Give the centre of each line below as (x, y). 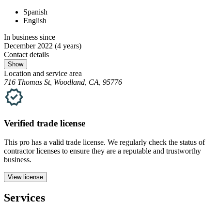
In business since (30, 37)
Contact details (26, 55)
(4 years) (68, 46)
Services (24, 198)
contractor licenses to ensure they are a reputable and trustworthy (102, 151)
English (35, 21)
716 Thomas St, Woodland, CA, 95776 (63, 82)
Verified (20, 123)
